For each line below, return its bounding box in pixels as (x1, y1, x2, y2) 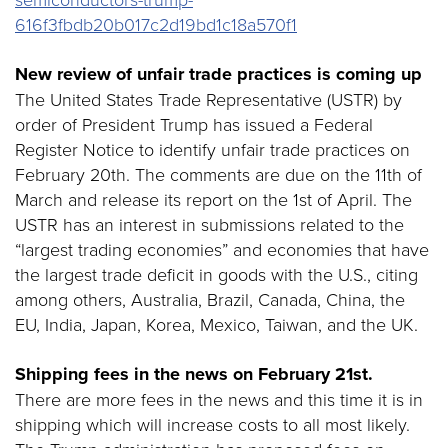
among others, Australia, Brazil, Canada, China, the (15, 287, 405, 311)
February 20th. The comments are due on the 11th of (15, 162, 422, 186)
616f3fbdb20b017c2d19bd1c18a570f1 (15, 12, 297, 36)
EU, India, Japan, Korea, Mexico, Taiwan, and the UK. (15, 312, 418, 336)
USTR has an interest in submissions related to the (15, 212, 404, 236)
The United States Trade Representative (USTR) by (15, 87, 402, 111)
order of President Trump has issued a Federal (15, 112, 373, 136)
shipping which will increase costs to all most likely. (15, 412, 410, 436)
